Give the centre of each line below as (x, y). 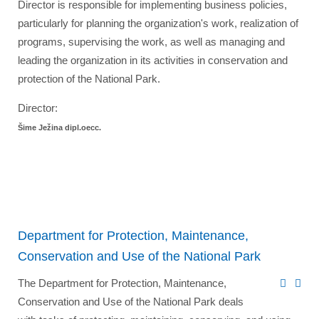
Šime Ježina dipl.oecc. (59, 127)
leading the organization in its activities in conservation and (153, 60)
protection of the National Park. (89, 79)
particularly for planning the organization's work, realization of (158, 23)
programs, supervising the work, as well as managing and (151, 42)
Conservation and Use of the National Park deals (131, 302)
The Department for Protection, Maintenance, (122, 283)
